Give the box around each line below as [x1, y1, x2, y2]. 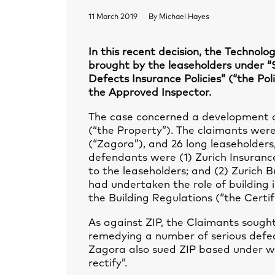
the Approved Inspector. [88, 88, 211, 98]
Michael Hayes [159, 14, 209, 21]
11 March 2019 [88, 14, 137, 21]
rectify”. [88, 258, 127, 269]
